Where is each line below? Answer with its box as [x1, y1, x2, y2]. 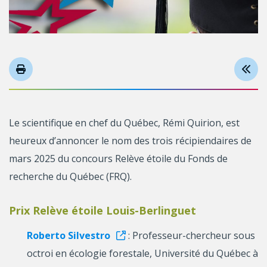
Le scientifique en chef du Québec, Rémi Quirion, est [9, 116, 240, 130]
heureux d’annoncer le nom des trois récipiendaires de [9, 134, 252, 148]
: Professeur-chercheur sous [128, 229, 255, 243]
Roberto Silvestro [27, 229, 110, 243]
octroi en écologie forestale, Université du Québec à [27, 247, 258, 260]
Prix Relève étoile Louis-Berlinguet [9, 203, 196, 218]
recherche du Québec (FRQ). [9, 170, 132, 184]
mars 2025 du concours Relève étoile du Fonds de [9, 152, 228, 166]
